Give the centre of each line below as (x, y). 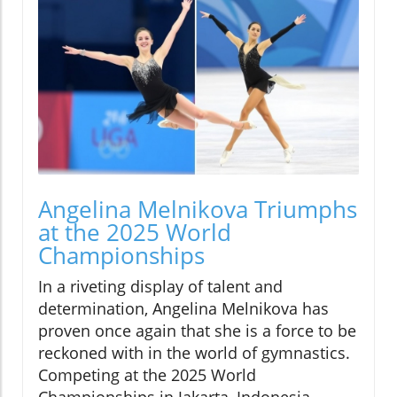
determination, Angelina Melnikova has (183, 308)
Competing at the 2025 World (147, 374)
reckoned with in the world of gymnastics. (194, 352)
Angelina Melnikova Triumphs (198, 209)
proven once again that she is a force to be (197, 330)
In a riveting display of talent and (160, 286)
